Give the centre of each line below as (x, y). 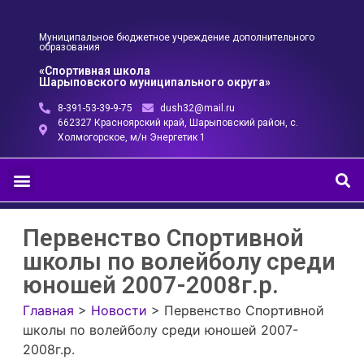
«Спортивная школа (95, 71)
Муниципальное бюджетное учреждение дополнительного (177, 37)
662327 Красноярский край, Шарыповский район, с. (178, 123)
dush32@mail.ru (197, 108)
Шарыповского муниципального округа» (155, 82)
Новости (119, 310)
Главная (48, 310)
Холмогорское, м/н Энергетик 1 (131, 137)
